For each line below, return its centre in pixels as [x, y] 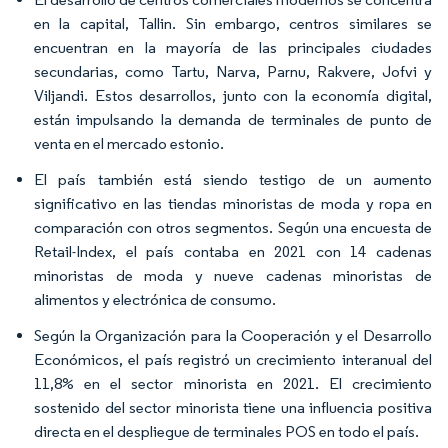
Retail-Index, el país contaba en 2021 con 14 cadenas [233, 251]
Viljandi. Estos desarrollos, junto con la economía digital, [233, 95]
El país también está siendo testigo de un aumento [233, 179]
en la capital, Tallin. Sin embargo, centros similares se [233, 23]
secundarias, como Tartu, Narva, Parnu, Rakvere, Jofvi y [233, 71]
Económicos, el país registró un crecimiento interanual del [233, 359]
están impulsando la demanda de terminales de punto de [233, 119]
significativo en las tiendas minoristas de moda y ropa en [233, 203]
